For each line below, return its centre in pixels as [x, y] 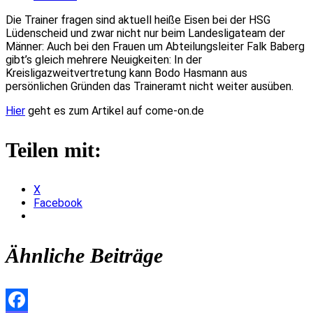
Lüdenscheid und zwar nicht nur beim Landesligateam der [145, 33]
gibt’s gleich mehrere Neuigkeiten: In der [104, 59]
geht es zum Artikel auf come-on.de [115, 110]
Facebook [58, 203]
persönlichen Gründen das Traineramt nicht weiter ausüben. [150, 86]
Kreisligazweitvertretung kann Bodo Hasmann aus [126, 73]
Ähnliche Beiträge [84, 255]
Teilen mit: [53, 150]
